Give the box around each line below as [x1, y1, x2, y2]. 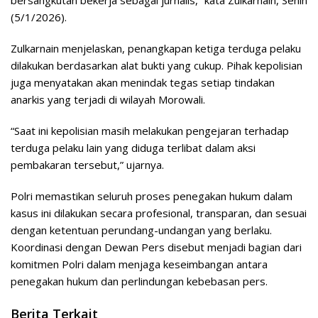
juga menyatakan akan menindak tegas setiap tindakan [11, 75, 275, 90]
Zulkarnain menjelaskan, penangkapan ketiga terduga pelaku [11, 41, 301, 56]
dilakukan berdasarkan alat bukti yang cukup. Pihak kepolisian [11, 58, 302, 73]
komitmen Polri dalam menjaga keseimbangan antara [11, 257, 268, 272]
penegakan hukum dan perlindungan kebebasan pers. [11, 274, 268, 289]
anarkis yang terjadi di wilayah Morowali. [11, 92, 205, 107]
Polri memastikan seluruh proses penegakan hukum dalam [11, 189, 292, 204]
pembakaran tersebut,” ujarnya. [11, 158, 164, 172]
